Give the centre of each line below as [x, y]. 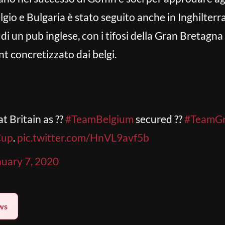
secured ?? [159, 119]
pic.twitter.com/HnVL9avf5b [83, 137]
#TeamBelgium [99, 119]
